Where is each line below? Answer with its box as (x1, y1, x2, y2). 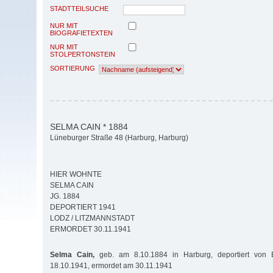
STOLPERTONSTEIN (50, 50, 115, 58)
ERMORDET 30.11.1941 (50, 225, 131, 234)
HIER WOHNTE (50, 170, 102, 179)
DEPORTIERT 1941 (50, 203, 116, 212)
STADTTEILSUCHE (50, 4, 108, 12)
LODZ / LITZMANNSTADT (50, 214, 135, 223)
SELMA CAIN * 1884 (50, 121, 128, 132)
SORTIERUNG (50, 64, 95, 72)
